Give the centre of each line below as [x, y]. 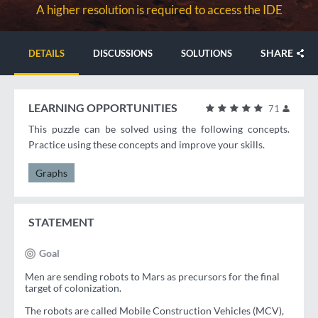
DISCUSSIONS [123, 54]
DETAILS [46, 54]
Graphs [51, 173]
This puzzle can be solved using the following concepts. [159, 129]
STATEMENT [61, 222]
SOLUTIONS [207, 54]
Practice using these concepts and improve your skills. [147, 145]
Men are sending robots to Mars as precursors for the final [152, 277]
